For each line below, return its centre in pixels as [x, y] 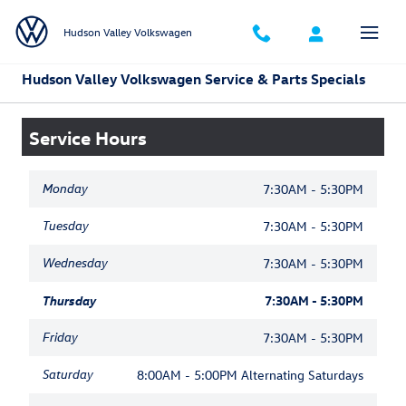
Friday [60, 337]
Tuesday [66, 226]
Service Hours [88, 137]
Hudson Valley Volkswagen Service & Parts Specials [193, 79]
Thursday [69, 300]
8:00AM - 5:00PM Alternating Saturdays [250, 375]
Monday [65, 188]
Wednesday [75, 263]
